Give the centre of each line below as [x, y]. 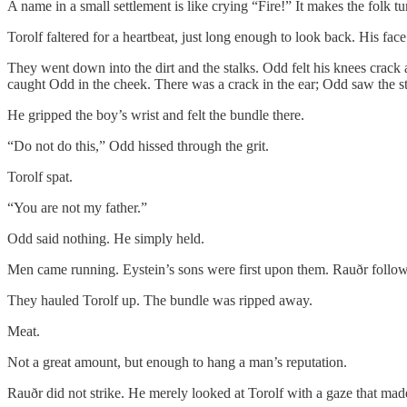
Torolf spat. [40, 176]
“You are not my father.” [77, 207]
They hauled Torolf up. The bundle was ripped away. [160, 300]
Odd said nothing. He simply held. [106, 238]
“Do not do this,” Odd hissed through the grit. [138, 145]
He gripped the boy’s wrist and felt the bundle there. [156, 114]
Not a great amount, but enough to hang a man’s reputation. [177, 362]
